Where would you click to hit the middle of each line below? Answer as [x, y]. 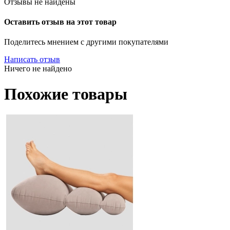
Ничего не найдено [38, 69]
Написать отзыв [32, 60]
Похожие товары [66, 94]
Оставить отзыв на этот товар [60, 22]
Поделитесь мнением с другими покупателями [86, 42]
